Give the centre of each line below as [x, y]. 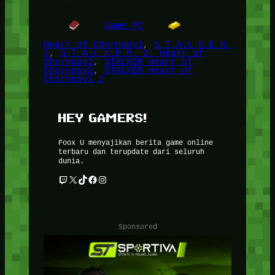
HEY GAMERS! [103, 118]
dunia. [71, 160]
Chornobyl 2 [74, 79]
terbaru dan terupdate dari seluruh [131, 151]
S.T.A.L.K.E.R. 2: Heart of [132, 53]
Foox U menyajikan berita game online [135, 142]
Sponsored [137, 226]
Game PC [124, 25]
